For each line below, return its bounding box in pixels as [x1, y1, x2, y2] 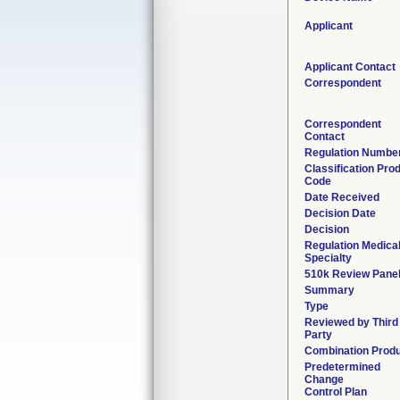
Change [304, 373, 344, 386]
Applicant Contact [304, 61, 396, 73]
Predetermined [304, 361, 380, 373]
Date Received [304, 191, 379, 204]
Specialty [304, 252, 352, 264]
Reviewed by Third [304, 316, 398, 329]
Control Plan [304, 386, 367, 398]
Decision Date [304, 207, 376, 220]
